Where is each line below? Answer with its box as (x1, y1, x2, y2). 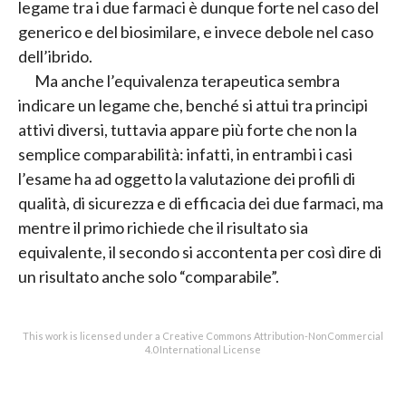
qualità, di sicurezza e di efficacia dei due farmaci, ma (18, 193, 383, 214)
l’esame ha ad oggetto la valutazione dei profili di (18, 169, 355, 189)
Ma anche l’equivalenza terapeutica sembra (34, 71, 340, 92)
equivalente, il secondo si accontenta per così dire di (18, 242, 382, 263)
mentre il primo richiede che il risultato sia (18, 217, 308, 238)
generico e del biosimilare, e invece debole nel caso (18, 22, 373, 43)
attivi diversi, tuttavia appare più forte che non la (18, 120, 357, 140)
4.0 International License (145, 343, 261, 356)
